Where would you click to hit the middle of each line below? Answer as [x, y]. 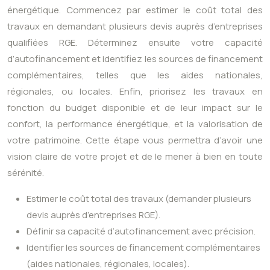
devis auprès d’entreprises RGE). [93, 215]
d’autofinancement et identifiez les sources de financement [135, 59]
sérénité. [26, 173]
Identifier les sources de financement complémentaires [143, 248]
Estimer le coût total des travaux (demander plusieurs [139, 199]
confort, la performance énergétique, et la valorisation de [135, 124]
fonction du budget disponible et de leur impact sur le [135, 108]
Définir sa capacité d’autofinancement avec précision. [141, 231]
